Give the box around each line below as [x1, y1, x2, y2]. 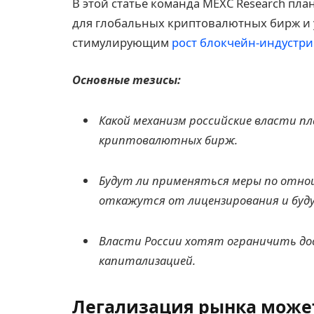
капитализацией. [99, 252, 196, 268]
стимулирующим [72, 34, 172, 50]
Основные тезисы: [72, 71, 181, 88]
